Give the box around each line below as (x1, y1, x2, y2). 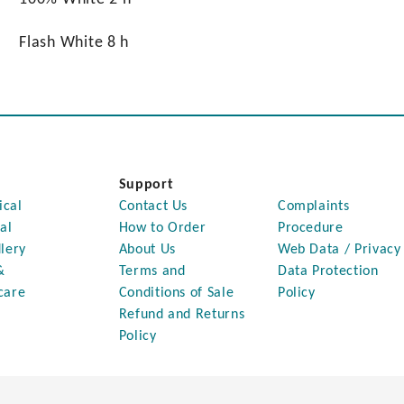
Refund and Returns (118, 308, 245, 322)
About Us (118, 243, 176, 257)
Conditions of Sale (118, 286, 234, 300)
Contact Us (118, 199, 188, 214)
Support (118, 178, 174, 192)
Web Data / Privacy (277, 243, 401, 257)
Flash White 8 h (19, 34, 130, 51)
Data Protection (277, 264, 379, 279)
